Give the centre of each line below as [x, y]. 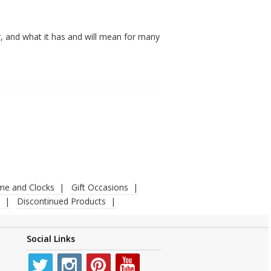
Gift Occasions [100, 187]
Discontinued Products [61, 201]
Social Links [51, 238]
